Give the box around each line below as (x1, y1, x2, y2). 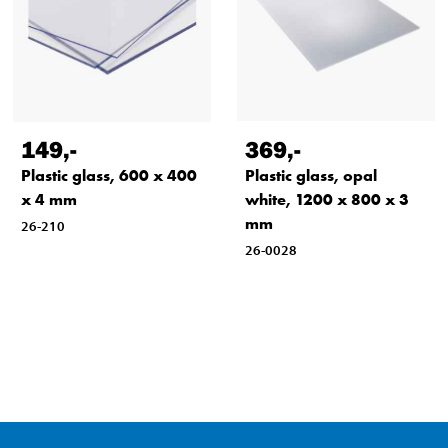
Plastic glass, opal (244, 164, 377, 186)
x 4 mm (20, 188, 77, 210)
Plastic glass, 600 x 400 (20, 164, 197, 186)
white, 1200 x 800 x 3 (244, 188, 409, 210)
